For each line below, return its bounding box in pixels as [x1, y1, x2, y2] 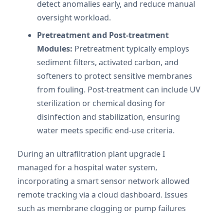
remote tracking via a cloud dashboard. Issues [18, 189, 188, 200]
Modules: [37, 43, 73, 54]
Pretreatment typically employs [73, 43, 189, 54]
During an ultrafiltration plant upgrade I [18, 148, 165, 159]
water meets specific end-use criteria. [37, 125, 175, 136]
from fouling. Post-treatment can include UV [37, 84, 200, 95]
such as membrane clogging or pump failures [18, 202, 186, 214]
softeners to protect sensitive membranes [37, 70, 192, 81]
